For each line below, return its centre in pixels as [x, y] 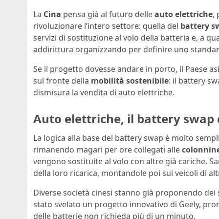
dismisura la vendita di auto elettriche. [104, 92]
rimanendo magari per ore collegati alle [108, 150]
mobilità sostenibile [130, 80]
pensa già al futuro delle [108, 14]
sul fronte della [62, 80]
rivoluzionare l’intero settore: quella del [107, 26]
